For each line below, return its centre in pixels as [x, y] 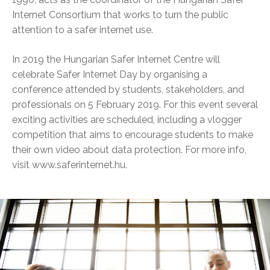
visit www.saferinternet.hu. [70, 165]
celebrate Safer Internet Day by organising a [110, 74]
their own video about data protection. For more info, [129, 149]
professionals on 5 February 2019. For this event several [135, 104]
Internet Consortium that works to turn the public [120, 14]
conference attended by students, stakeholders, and [128, 89]
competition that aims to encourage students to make [133, 134]
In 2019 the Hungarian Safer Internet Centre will [116, 59]
